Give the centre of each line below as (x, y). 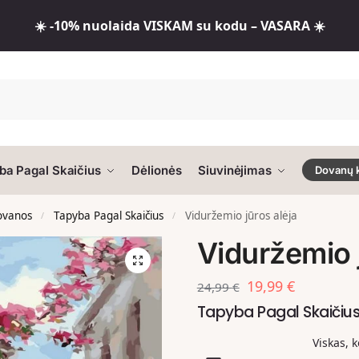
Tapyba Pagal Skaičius (108, 216)
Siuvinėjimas (235, 170)
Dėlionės (157, 170)
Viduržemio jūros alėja (242, 216)
